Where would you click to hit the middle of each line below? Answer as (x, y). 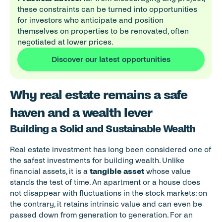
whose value (167, 171)
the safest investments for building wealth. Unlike (97, 160)
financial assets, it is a (50, 171)
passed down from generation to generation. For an (101, 215)
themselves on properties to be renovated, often (103, 31)
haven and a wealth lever (81, 113)
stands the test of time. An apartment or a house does (105, 182)
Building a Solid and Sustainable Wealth (103, 129)
